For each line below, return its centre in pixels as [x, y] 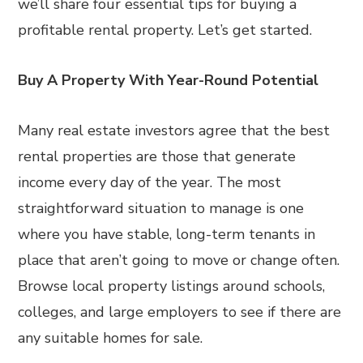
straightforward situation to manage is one [161, 208]
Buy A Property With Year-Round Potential [169, 80]
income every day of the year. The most [150, 182]
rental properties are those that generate [157, 156]
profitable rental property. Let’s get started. [165, 30]
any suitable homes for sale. [111, 338]
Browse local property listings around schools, [172, 286]
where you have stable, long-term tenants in [167, 234]
